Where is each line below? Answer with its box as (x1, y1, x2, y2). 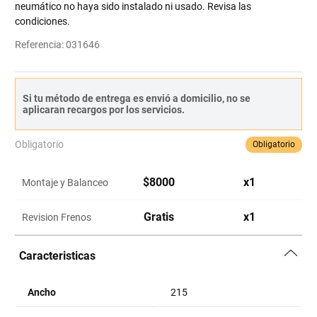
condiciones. (15, 16, 71, 27)
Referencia (15, 39, 62, 50)
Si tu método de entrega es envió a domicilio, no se (23, 93, 251, 104)
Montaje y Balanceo (22, 177, 109, 188)
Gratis (143, 210, 174, 224)
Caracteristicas (19, 249, 96, 263)
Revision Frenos (22, 212, 92, 223)
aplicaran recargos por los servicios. (23, 104, 185, 115)
